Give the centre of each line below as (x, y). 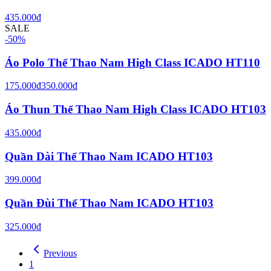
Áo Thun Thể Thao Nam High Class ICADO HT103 (135, 109)
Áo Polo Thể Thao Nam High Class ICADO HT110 (132, 62)
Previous (60, 253)
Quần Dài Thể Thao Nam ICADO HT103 (109, 156)
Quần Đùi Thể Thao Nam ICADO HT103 (109, 203)
